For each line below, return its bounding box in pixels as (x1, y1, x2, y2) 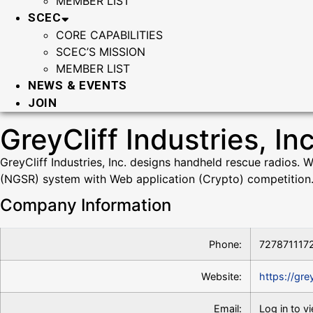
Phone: (209, 238, 242, 251)
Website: (201, 270, 242, 283)
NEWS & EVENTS (28, 78, 128, 92)
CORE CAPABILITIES (56, 28, 163, 42)
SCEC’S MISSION (56, 45, 145, 59)
